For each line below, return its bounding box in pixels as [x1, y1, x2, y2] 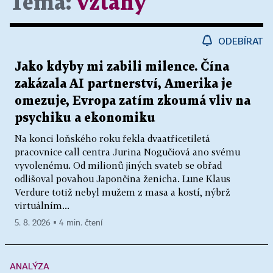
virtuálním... [15, 199, 69, 211]
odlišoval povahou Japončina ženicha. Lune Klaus [15, 172, 230, 184]
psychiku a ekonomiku [15, 112, 155, 124]
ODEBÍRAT [218, 35, 263, 46]
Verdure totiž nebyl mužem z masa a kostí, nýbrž [15, 186, 230, 197]
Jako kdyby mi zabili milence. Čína [15, 60, 229, 73]
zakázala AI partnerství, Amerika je [15, 77, 232, 90]
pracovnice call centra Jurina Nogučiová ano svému [15, 146, 240, 157]
